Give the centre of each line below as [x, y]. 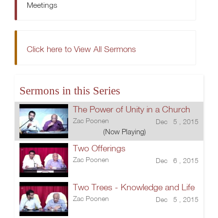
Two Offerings [99, 148]
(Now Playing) [125, 131]
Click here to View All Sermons [81, 49]
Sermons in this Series [70, 91]
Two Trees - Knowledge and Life [134, 187]
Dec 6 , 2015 [177, 160]
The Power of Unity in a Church [132, 109]
